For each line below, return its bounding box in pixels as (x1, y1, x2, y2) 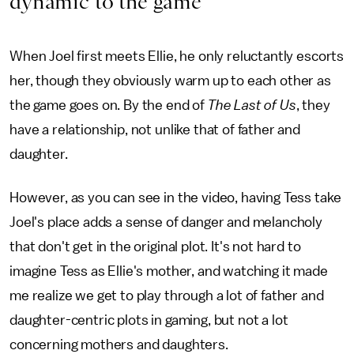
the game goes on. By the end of (9, 98, 208, 112)
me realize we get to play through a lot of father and (9, 288, 324, 303)
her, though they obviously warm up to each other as (9, 73, 331, 88)
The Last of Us (207, 98, 296, 112)
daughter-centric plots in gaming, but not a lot (9, 313, 288, 327)
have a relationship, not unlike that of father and (9, 122, 300, 137)
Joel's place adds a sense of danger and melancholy (9, 215, 322, 229)
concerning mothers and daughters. (9, 337, 228, 352)
